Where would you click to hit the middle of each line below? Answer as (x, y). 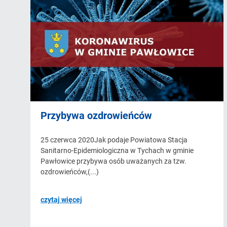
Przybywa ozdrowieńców (96, 115)
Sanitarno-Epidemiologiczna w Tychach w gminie (117, 150)
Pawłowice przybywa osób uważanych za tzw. (113, 161)
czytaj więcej (61, 199)
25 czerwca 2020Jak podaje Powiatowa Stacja (114, 140)
